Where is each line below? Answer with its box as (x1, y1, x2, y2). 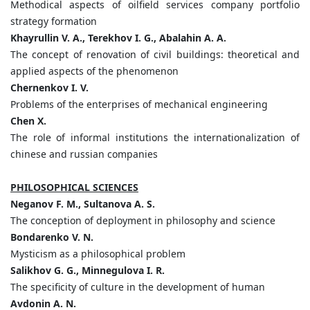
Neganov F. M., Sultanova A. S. (10, 197, 155, 211)
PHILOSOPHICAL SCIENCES (10, 181, 138, 194)
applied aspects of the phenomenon (10, 64, 179, 78)
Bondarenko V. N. (10, 230, 93, 244)
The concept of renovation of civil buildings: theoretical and (10, 48, 300, 62)
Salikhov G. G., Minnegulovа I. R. (10, 264, 165, 277)
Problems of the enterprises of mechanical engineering (10, 98, 268, 111)
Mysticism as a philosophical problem (10, 247, 185, 261)
